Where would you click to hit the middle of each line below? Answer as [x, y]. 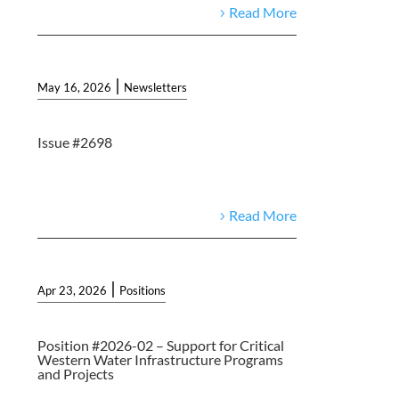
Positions [143, 290]
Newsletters [156, 87]
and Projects [76, 373]
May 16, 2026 [75, 87]
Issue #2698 [75, 142]
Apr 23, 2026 [73, 290]
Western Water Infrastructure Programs [161, 359]
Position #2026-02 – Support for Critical [161, 345]
